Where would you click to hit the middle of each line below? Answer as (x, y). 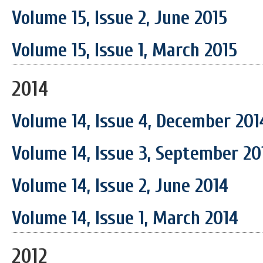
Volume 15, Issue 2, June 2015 (119, 18)
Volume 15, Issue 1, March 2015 (124, 50)
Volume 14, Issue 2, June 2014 (120, 186)
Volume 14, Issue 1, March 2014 (125, 218)
